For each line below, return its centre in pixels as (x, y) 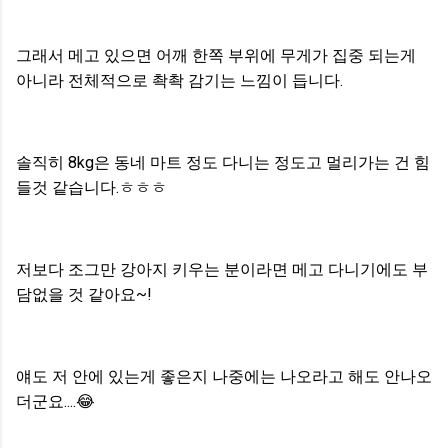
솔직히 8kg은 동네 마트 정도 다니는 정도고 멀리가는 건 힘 (223, 162)
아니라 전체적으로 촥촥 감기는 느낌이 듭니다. (179, 80)
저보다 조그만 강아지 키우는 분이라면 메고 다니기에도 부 (222, 269)
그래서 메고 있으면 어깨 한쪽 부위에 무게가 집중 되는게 (216, 55)
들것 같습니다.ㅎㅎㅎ (93, 187)
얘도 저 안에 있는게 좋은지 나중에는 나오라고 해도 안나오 (224, 376)
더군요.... (46, 401)
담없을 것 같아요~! (84, 294)
